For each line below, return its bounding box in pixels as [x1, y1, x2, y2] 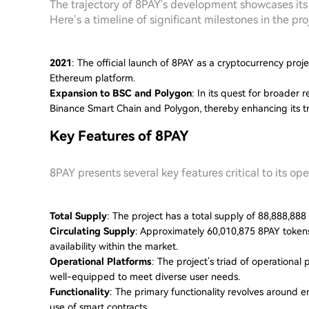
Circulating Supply [50, 226, 135, 237]
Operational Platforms [50, 256, 152, 267]
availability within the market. [50, 241, 178, 252]
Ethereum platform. [50, 72, 135, 83]
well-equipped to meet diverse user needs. [50, 271, 240, 282]
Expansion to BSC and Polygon [50, 88, 192, 99]
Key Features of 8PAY [50, 128, 189, 144]
